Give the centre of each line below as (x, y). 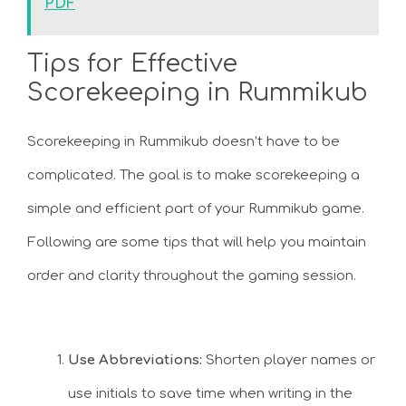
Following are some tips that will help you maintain (197, 243)
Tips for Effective (132, 64)
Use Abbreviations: (135, 360)
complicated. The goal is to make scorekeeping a (193, 176)
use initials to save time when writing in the (210, 393)
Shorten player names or (289, 360)
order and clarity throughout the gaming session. (192, 276)
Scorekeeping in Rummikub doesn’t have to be (184, 142)
